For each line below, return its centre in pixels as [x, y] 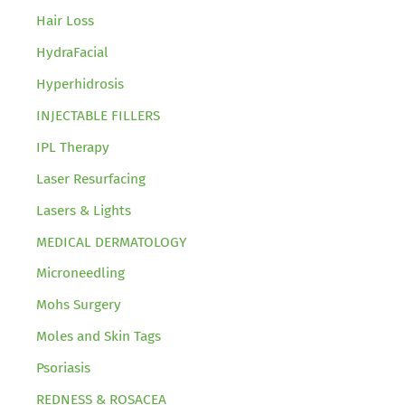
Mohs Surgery [79, 305]
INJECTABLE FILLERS [98, 116]
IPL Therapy [73, 147]
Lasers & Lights [84, 210]
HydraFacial [72, 53]
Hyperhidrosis [80, 85]
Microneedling [80, 273]
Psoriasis [63, 368]
